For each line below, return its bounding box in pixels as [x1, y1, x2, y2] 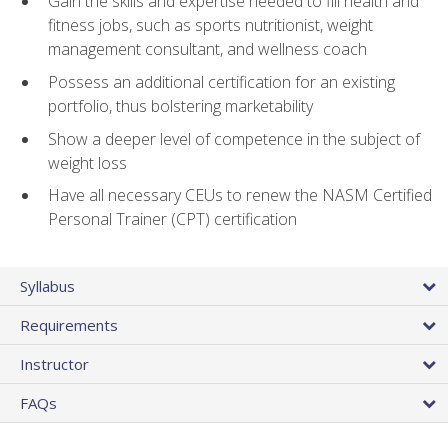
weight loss [48, 151, 127, 174]
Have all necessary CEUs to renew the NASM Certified [48, 184, 432, 207]
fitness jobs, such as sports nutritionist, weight [48, 14, 373, 37]
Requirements [20, 315, 118, 336]
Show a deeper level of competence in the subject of [48, 127, 420, 150]
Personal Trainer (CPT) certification [48, 208, 297, 231]
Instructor [20, 354, 89, 375]
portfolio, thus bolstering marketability [48, 95, 313, 118]
